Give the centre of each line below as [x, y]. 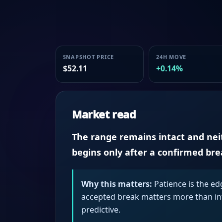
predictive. [101, 209]
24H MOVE [171, 56]
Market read [104, 114]
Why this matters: [117, 184]
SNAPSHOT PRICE [88, 56]
